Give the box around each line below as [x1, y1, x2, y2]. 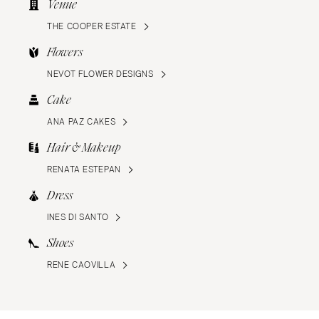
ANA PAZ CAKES [47, 116, 116, 127]
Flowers [47, 43, 83, 61]
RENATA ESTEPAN [47, 164, 121, 174]
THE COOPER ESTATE [47, 21, 137, 31]
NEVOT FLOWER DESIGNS [47, 68, 154, 79]
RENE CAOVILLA [47, 259, 116, 270]
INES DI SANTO [47, 211, 109, 222]
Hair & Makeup [47, 139, 120, 156]
